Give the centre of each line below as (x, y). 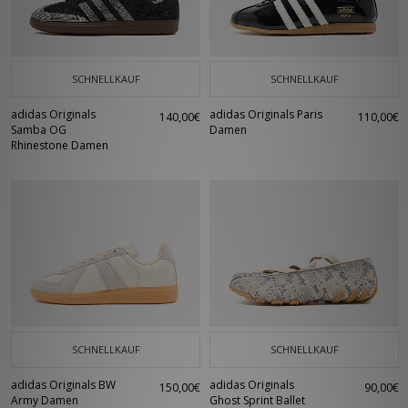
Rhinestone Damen (60, 145)
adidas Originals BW (63, 385)
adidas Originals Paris (266, 114)
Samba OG (39, 130)
